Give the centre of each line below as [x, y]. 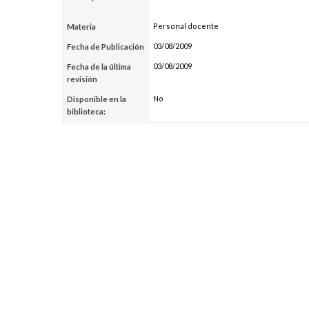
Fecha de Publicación [106, 46]
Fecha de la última [99, 66]
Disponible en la [97, 99]
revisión [82, 79]
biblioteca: [87, 111]
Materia [82, 26]
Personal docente [186, 26]
